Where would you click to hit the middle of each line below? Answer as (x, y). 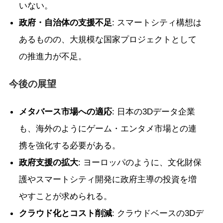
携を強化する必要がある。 (69, 145)
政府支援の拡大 (48, 162)
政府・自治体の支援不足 (65, 22)
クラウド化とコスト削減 (65, 213)
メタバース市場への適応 (65, 111)
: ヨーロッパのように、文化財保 (140, 162)
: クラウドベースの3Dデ (158, 213)
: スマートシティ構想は (157, 22)
